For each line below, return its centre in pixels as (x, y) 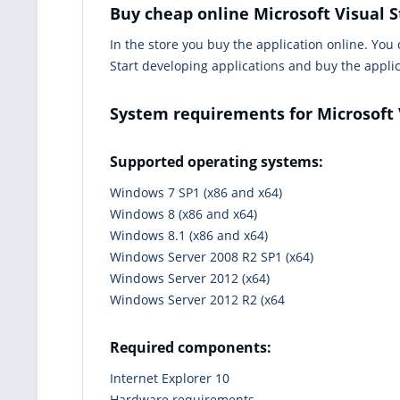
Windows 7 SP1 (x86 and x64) (196, 192)
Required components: (191, 347)
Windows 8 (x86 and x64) (183, 213)
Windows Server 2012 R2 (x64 (197, 299)
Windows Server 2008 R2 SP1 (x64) (212, 256)
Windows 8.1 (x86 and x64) (189, 235)
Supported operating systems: (217, 161)
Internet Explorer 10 (170, 378)
